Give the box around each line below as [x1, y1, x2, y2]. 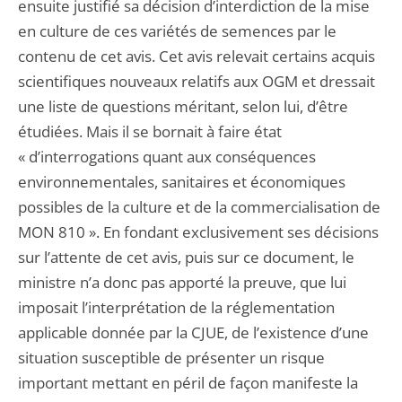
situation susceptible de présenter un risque [18, 347, 325, 368]
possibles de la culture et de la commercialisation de [18, 197, 380, 217]
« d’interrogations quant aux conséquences [18, 146, 316, 167]
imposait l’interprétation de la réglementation [18, 297, 335, 318]
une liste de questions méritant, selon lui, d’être [18, 96, 348, 117]
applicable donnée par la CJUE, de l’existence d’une [18, 322, 369, 343]
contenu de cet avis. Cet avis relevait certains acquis [18, 46, 375, 66]
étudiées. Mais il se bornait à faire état [18, 121, 282, 142]
